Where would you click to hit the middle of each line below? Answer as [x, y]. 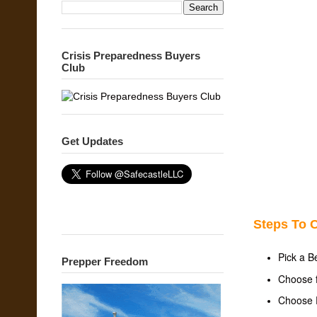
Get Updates [92, 141]
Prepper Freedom [105, 261]
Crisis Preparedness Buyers [131, 55]
